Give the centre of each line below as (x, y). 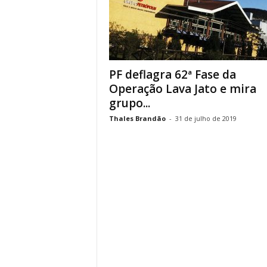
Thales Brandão (137, 118)
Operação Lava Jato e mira (182, 89)
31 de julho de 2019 (206, 118)
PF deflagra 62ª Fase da (172, 74)
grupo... (129, 103)
